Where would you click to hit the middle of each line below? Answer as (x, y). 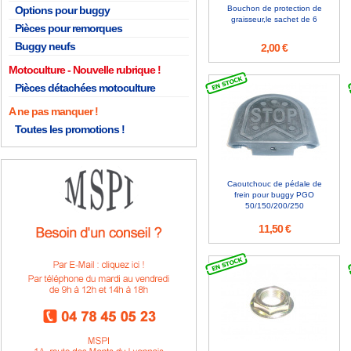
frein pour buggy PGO (274, 195)
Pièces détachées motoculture (85, 88)
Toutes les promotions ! (70, 129)
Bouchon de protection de (274, 8)
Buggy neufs (45, 46)
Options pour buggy (62, 10)
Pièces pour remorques (69, 28)
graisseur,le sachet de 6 (274, 19)
